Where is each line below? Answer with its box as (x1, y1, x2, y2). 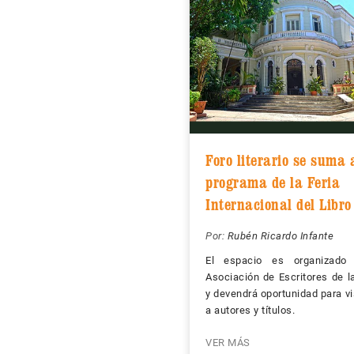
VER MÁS (205, 337, 250, 349)
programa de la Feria (205, 173, 340, 193)
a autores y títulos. (205, 304, 295, 317)
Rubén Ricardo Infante (227, 230, 333, 243)
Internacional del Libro (205, 195, 352, 215)
